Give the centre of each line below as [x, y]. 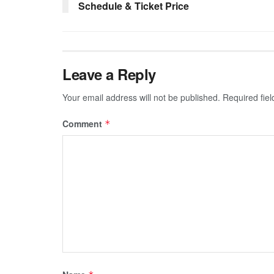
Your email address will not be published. [141, 97]
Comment [83, 123]
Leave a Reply [109, 74]
